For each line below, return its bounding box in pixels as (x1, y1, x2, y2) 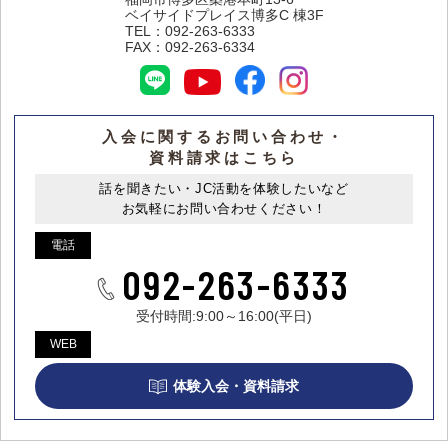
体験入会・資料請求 (173, 378, 299, 395)
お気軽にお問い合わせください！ (121, 201, 327, 217)
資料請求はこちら (149, 149, 299, 167)
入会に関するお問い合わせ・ (102, 128, 346, 146)
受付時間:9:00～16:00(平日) (136, 308, 312, 325)
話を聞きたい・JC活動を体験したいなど (99, 181, 349, 197)
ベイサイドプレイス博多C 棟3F (124, 7, 324, 24)
